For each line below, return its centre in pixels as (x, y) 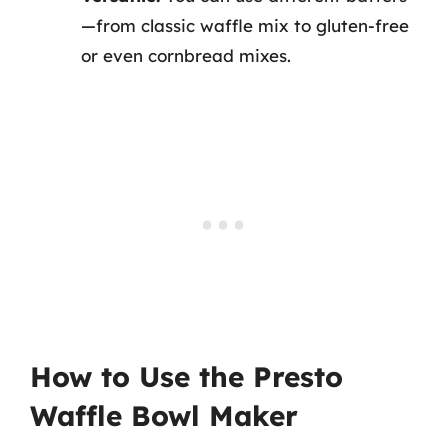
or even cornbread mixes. (186, 55)
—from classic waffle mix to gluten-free (245, 25)
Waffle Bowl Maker (164, 415)
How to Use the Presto (186, 376)
